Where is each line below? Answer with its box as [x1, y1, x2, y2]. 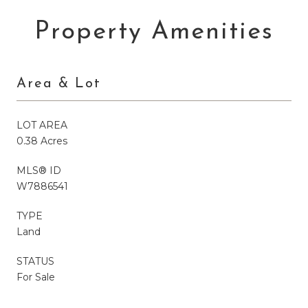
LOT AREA [16, 118, 67, 131]
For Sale [16, 270, 55, 283]
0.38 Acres [16, 134, 67, 147]
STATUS [16, 254, 54, 267]
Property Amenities [34, 19, 274, 45]
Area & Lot [16, 76, 101, 91]
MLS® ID [16, 164, 61, 177]
